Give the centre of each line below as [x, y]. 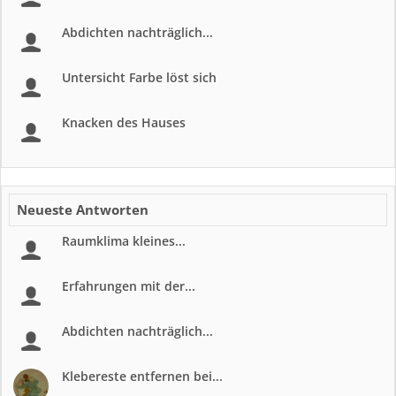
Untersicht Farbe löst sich [139, 78]
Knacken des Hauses [124, 123]
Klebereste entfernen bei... [142, 377]
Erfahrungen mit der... [129, 286]
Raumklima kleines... [124, 241]
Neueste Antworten [83, 210]
